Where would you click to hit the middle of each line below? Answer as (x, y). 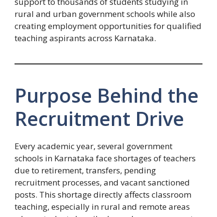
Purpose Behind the (107, 95)
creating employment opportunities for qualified (108, 26)
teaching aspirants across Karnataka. (85, 38)
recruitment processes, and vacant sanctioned (102, 183)
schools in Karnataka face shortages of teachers (105, 158)
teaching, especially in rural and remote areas (102, 207)
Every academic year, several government (93, 146)
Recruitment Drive (99, 119)
